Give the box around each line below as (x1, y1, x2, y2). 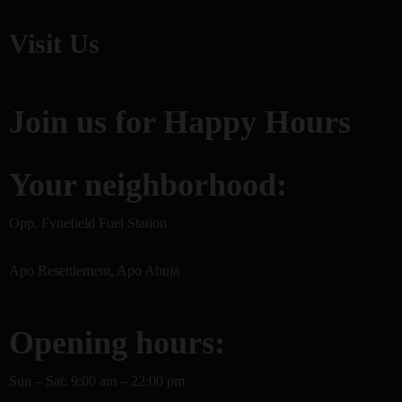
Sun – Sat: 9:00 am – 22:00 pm (9, 373, 185, 389)
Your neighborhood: (9, 167, 287, 203)
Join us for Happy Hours (9, 104, 351, 140)
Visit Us (9, 29, 100, 58)
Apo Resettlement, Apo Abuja (9, 263, 179, 278)
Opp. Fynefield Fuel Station (9, 215, 167, 231)
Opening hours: (9, 325, 225, 361)
